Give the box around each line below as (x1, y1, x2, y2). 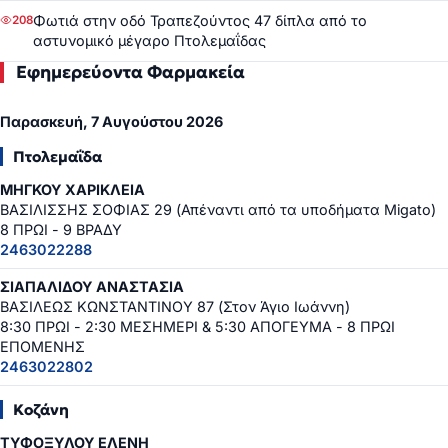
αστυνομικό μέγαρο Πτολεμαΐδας (33, 32, 266, 50)
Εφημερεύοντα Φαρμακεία (16, 61, 245, 84)
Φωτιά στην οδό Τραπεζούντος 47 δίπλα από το (33, 12, 367, 30)
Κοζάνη (13, 400, 69, 420)
